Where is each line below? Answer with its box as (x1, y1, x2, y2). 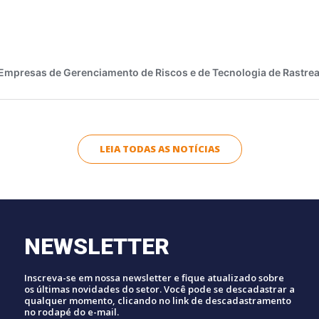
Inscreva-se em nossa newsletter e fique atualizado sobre (23, 271, 284, 284)
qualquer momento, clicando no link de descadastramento (23, 293, 291, 307)
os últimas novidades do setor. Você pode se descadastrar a (23, 282, 295, 296)
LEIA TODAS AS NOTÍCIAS (99, 142, 220, 155)
